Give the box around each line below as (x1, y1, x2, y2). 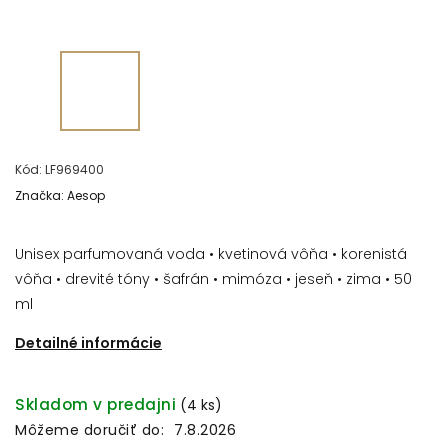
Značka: (15, 186, 67, 204)
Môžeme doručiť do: (15, 419, 164, 440)
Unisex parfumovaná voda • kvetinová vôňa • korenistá (15, 243, 407, 264)
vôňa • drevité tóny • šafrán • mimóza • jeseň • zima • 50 (15, 268, 412, 289)
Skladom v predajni (15, 393, 176, 415)
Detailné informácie (15, 332, 162, 353)
